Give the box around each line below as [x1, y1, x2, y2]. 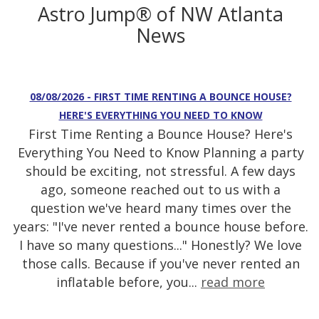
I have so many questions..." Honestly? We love [19, 236, 302, 254]
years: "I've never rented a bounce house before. [13, 218, 308, 236]
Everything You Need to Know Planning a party [17, 144, 304, 162]
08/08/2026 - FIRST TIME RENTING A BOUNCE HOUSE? [29, 90, 292, 104]
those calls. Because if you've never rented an [21, 255, 300, 273]
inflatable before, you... [56, 273, 201, 291]
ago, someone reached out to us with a [41, 181, 281, 199]
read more [201, 273, 265, 291]
